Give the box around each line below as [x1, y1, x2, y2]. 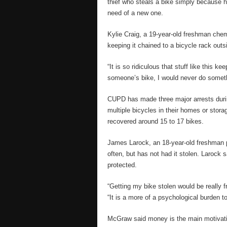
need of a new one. [107, 9, 163, 17]
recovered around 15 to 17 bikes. [107, 118, 204, 125]
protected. [107, 161, 137, 169]
